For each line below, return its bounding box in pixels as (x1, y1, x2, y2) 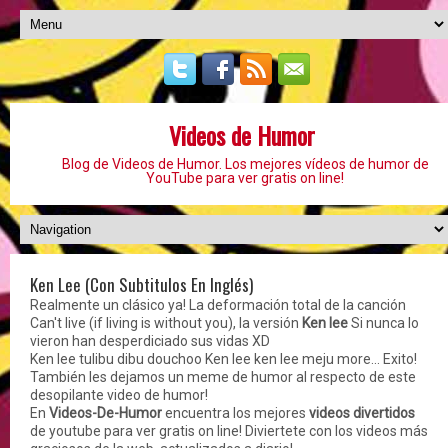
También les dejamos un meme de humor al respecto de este (30, 369, 416, 385)
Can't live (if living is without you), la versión (30, 315, 302, 331)
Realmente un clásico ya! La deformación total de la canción (30, 297, 406, 313)
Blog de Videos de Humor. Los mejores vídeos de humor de (61, 156, 429, 172)
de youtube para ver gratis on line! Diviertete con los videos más (30, 423, 428, 439)
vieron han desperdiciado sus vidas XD (30, 333, 270, 349)
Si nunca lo (348, 315, 419, 331)
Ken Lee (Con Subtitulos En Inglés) (30, 272, 253, 297)
